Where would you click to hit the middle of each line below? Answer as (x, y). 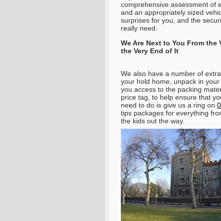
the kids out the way (152, 121)
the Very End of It (150, 51)
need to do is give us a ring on (169, 105)
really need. (139, 28)
